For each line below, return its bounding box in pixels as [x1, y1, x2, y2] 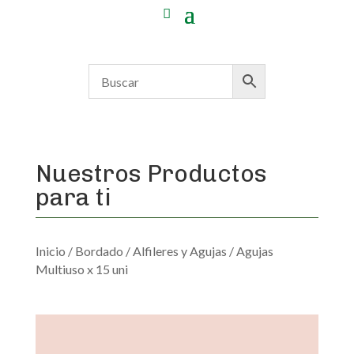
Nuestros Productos [35, 160, 267, 188]
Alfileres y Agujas [132, 243, 227, 258]
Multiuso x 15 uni [35, 262, 128, 277]
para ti [35, 183, 111, 212]
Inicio [35, 243, 66, 258]
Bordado [74, 243, 123, 258]
